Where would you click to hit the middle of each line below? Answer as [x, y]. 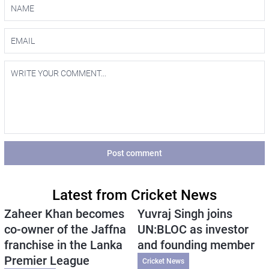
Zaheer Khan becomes [64, 213]
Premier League [47, 260]
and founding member [196, 245]
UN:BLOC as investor [193, 229]
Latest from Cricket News [134, 195]
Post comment [134, 153]
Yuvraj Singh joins [185, 213]
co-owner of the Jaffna [65, 229]
